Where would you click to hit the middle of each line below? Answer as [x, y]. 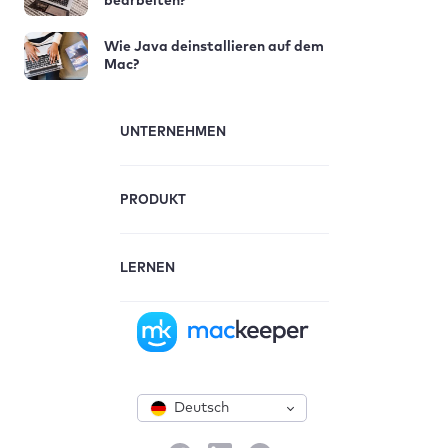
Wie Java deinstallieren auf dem [214, 47]
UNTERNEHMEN [172, 132]
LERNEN [147, 268]
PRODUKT [152, 200]
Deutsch [201, 408]
